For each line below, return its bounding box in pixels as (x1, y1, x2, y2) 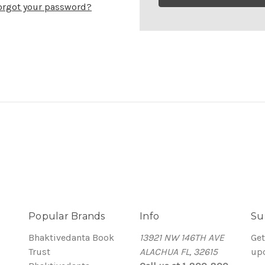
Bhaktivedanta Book (28, 232, 114, 243)
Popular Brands (28, 211, 105, 222)
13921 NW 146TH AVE (140, 232, 224, 243)
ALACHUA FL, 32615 (140, 246, 218, 257)
